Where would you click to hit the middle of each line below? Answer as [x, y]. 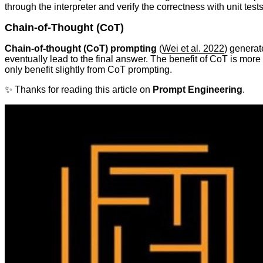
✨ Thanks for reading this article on [79, 89]
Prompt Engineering [198, 89]
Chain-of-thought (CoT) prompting [81, 48]
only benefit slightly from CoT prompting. [88, 69]
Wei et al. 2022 [193, 48]
